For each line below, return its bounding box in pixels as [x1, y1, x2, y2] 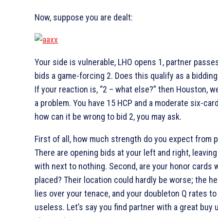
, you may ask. [133, 111, 182, 122]
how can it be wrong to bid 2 [35, 111, 134, 122]
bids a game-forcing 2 [35, 70, 111, 81]
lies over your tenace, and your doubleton [35, 188, 182, 199]
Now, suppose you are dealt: [35, 12, 133, 22]
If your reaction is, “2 [35, 84, 108, 94]
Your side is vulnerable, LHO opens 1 [35, 56, 163, 67]
